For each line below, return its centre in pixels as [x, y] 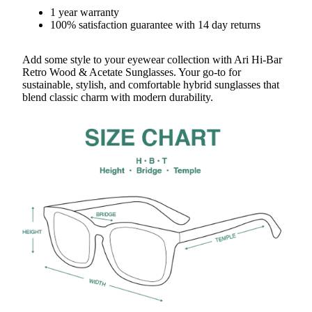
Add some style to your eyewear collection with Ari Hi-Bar [152, 59]
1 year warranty [85, 12]
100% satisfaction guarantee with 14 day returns [155, 24]
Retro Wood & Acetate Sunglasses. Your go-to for [132, 72]
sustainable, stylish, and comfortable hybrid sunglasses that [151, 84]
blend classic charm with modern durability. [118, 97]
